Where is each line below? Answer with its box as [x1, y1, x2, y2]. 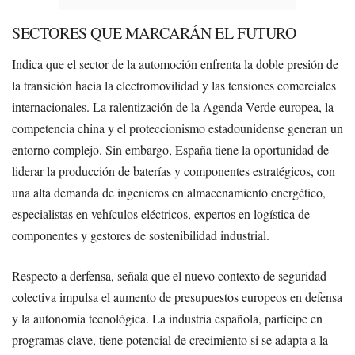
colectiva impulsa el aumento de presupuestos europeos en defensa [12, 288, 342, 305]
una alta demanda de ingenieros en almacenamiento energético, [12, 183, 326, 200]
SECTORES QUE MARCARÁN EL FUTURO [12, 21, 296, 44]
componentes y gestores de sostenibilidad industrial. [12, 226, 269, 243]
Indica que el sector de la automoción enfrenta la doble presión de [12, 55, 338, 72]
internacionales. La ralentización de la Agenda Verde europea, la [12, 97, 334, 115]
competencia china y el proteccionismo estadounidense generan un [12, 119, 343, 136]
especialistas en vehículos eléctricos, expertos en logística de [12, 204, 310, 222]
